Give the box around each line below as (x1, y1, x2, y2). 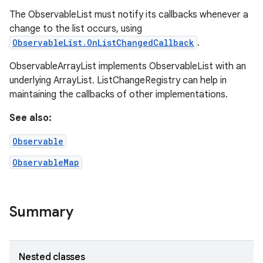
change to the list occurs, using (9, 23, 142, 35)
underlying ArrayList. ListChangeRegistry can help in (9, 75, 227, 86)
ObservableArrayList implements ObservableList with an (9, 60, 246, 72)
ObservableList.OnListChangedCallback (12, 37, 194, 48)
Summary (9, 203, 73, 221)
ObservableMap (12, 157, 79, 168)
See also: (9, 112, 52, 124)
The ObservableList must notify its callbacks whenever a (9, 9, 248, 21)
